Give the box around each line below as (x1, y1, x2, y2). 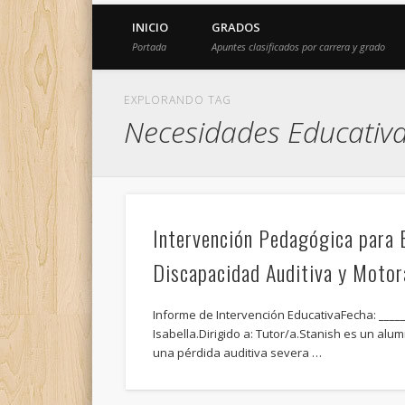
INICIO (132, 19, 168, 35)
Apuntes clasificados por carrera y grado (212, 40, 385, 53)
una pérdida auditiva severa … (152, 344, 322, 362)
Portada (132, 40, 166, 53)
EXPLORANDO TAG (124, 92, 232, 108)
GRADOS (212, 19, 260, 35)
